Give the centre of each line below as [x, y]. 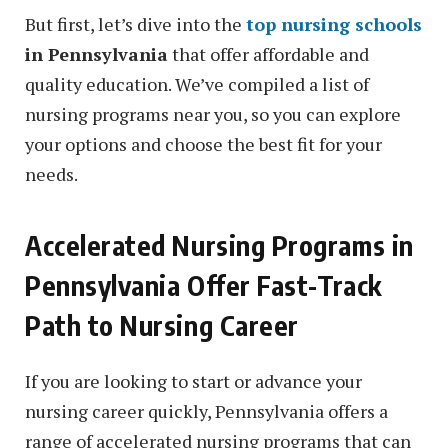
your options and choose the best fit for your [203, 143]
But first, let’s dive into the [135, 23]
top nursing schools [334, 23]
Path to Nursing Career [162, 325]
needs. [51, 173]
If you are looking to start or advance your [193, 380]
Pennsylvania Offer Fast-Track [203, 285]
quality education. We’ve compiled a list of [197, 83]
